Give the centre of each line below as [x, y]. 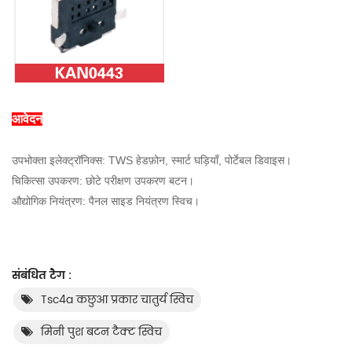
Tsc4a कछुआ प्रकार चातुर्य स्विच [117, 299]
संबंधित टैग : [42, 275]
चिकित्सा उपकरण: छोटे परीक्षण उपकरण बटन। [103, 180]
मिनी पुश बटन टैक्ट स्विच [101, 332]
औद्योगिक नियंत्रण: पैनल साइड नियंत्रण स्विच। [106, 201]
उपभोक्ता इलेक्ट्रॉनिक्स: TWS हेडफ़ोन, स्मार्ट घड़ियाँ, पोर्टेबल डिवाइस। [152, 160]
